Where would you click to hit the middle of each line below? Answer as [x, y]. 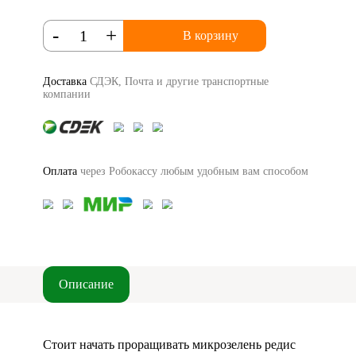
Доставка [65, 81]
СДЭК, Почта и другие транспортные [178, 81]
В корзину [211, 35]
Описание [86, 284]
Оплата [60, 171]
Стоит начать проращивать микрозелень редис [169, 344]
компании [67, 94]
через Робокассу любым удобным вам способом [193, 171]
